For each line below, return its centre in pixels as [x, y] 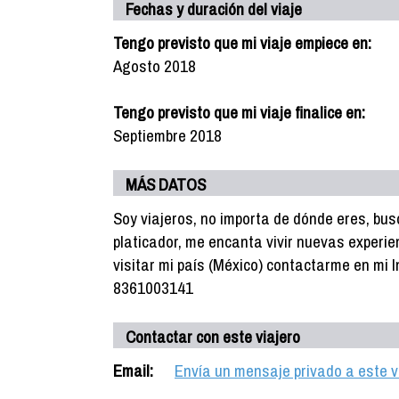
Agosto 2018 [155, 66]
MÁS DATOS [166, 184]
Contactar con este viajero [213, 337]
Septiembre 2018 [167, 135]
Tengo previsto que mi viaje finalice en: [239, 112]
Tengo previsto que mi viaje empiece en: [242, 43]
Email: [133, 370]
